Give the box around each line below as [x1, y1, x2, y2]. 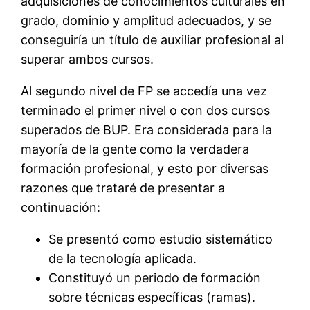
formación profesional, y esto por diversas [21, 161, 269, 176]
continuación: [21, 200, 101, 215]
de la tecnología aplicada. [48, 251, 197, 266]
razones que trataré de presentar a [21, 181, 226, 196]
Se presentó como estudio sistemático [48, 232, 273, 247]
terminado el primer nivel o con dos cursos [21, 103, 271, 118]
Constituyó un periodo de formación [48, 271, 262, 286]
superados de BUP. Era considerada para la [21, 122, 273, 138]
